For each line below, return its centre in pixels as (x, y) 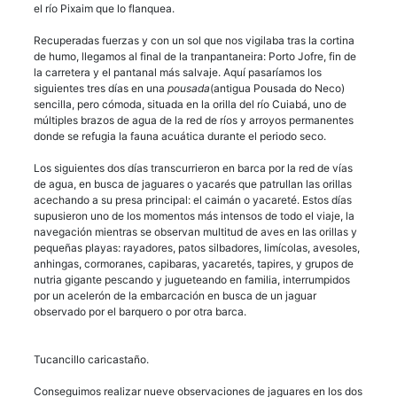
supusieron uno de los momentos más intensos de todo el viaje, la (194, 215)
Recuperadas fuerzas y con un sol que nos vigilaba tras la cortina (194, 40)
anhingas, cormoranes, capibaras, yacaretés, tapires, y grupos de (194, 263)
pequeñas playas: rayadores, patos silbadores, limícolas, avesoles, (197, 247)
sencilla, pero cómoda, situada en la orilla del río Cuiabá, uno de (190, 104)
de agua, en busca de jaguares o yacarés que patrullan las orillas (193, 183)
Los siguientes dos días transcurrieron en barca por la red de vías (193, 167)
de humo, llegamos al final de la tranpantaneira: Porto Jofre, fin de (195, 56)
